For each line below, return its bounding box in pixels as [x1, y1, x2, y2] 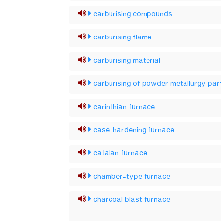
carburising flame [93, 31, 152, 44]
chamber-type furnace [93, 170, 171, 183]
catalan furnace [93, 147, 147, 160]
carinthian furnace [93, 101, 155, 113]
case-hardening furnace [93, 124, 175, 137]
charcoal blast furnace [93, 193, 171, 206]
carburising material [93, 54, 161, 67]
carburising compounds [93, 8, 173, 21]
